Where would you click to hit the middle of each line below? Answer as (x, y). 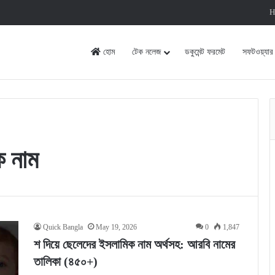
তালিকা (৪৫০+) (66, 261)
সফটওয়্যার (258, 52)
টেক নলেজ (146, 52)
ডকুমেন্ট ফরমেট (205, 52)
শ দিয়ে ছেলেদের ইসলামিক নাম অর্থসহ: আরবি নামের (134, 244)
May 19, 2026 (116, 227)
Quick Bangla (63, 227)
